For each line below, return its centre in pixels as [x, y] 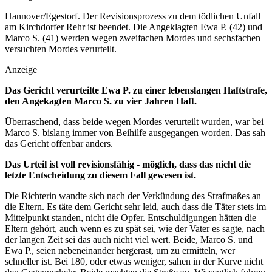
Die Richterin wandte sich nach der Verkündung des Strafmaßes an [133, 196]
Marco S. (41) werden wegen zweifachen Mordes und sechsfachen [133, 38]
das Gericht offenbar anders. [59, 144]
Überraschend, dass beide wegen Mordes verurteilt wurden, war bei [134, 122]
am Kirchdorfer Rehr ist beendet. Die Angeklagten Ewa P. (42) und [134, 27]
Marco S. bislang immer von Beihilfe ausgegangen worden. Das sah [135, 133]
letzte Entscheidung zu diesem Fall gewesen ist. [100, 175]
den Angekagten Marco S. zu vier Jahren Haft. [101, 101]
